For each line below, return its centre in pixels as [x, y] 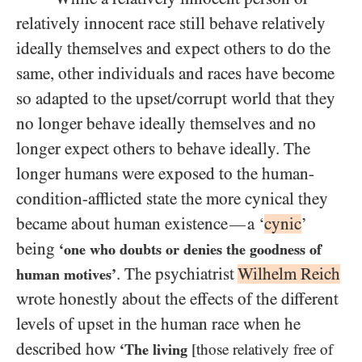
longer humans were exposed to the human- [165, 174]
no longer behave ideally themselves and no [166, 124]
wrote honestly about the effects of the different [177, 299]
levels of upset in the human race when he [158, 324]
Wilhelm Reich [289, 274]
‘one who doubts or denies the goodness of [190, 249]
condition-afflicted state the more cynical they [172, 199]
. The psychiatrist [177, 274]
